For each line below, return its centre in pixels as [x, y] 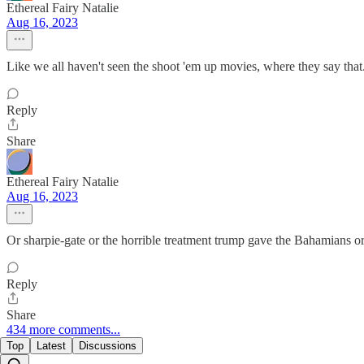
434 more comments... [63, 330]
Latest [51, 346]
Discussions [108, 346]
